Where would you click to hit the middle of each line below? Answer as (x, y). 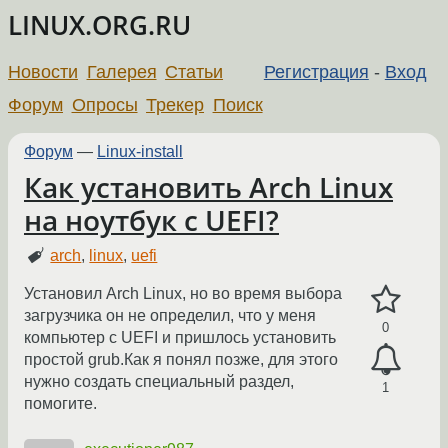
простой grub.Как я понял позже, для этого (181, 360)
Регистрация (316, 71)
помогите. (60, 404)
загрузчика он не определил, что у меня (170, 316)
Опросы (104, 104)
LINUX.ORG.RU (99, 25)
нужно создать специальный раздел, (159, 382)
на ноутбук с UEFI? (151, 220)
